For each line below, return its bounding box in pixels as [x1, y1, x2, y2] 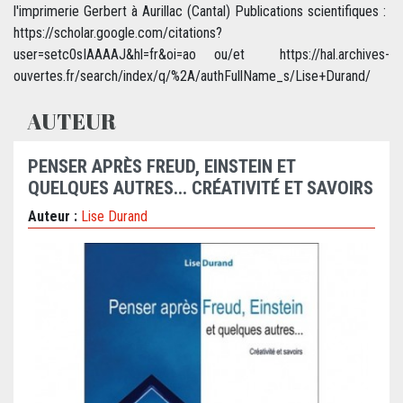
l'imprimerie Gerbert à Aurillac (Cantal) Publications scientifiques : [13, 3, 390, 21]
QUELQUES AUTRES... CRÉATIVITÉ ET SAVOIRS [28, 177, 373, 200]
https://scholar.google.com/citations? [13, 24, 222, 42]
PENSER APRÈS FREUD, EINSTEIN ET [28, 156, 295, 178]
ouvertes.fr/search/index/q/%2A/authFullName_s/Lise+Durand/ [13, 67, 371, 85]
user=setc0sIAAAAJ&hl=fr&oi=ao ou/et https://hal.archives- [13, 46, 390, 64]
